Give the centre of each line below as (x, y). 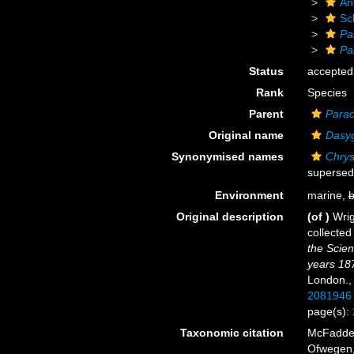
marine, (328, 195)
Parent (266, 114)
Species (327, 92)
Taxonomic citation (232, 333)
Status (266, 71)
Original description (230, 217)
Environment (249, 195)
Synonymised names (227, 156)
